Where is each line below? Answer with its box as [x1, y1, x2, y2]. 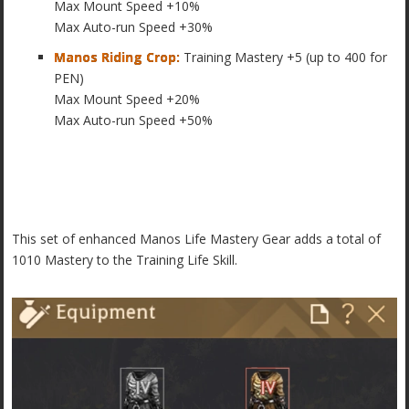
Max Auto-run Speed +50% [54, 110, 214, 129]
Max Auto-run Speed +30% [54, 17, 214, 36]
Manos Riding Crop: [54, 47, 181, 66]
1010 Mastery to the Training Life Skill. [12, 250, 238, 268]
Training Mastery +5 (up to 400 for [180, 47, 388, 66]
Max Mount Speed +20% [54, 89, 201, 108]
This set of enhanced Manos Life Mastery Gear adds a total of [12, 229, 382, 247]
